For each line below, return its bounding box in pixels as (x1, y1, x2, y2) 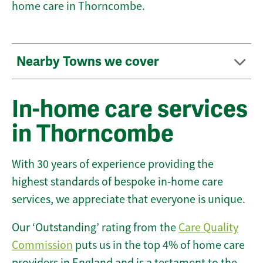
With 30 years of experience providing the (12, 157, 214, 172)
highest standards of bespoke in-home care (12, 174, 223, 190)
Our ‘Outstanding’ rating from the (12, 220, 178, 235)
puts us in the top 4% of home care (73, 238, 245, 253)
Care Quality (178, 220, 238, 235)
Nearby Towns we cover (16, 53, 162, 70)
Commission (12, 238, 73, 253)
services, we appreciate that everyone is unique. (12, 192, 245, 207)
